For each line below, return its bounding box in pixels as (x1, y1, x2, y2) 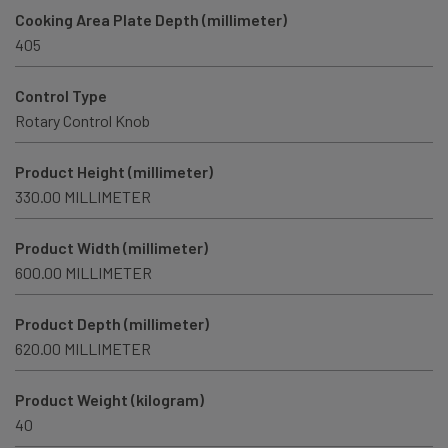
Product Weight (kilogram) (15, 390, 204, 410)
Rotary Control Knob (15, 111, 150, 131)
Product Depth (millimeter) (15, 314, 209, 334)
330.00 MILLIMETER (15, 187, 151, 207)
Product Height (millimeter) (15, 162, 213, 182)
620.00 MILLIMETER (15, 339, 151, 359)
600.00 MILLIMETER (15, 263, 152, 283)
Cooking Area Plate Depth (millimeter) (15, 10, 287, 30)
